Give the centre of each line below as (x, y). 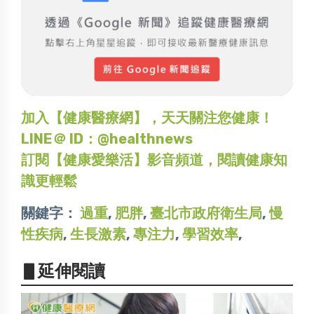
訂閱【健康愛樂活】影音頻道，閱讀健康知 (154, 159)
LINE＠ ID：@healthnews (107, 138)
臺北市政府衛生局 (206, 213)
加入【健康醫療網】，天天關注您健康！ (147, 117)
